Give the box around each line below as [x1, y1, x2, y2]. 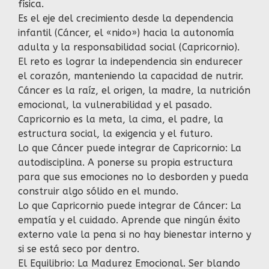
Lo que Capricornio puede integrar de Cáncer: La [18, 200, 241, 212]
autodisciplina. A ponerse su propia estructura [18, 157, 233, 169]
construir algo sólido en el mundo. [18, 186, 178, 198]
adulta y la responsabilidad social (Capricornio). [18, 41, 240, 53]
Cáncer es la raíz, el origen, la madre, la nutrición [18, 85, 250, 97]
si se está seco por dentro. [18, 243, 139, 255]
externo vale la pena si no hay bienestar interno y [18, 229, 251, 241]
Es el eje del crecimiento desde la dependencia [18, 13, 234, 25]
